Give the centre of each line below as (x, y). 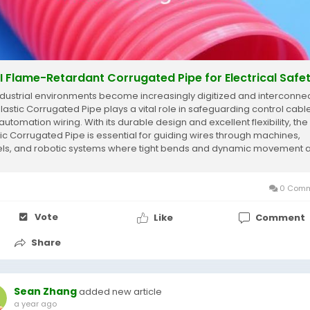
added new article (120, 292)
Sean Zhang (45, 291)
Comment (280, 217)
